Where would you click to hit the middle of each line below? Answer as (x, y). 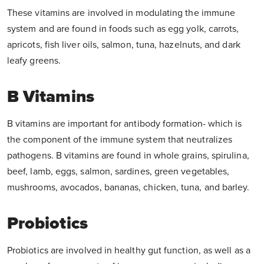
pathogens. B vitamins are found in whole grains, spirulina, (128, 156)
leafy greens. (34, 61)
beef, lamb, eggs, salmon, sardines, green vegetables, (118, 172)
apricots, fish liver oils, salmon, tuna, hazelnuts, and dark (124, 45)
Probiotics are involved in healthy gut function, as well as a (129, 251)
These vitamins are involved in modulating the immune (121, 13)
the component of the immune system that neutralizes (120, 140)
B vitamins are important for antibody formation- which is (125, 124)
